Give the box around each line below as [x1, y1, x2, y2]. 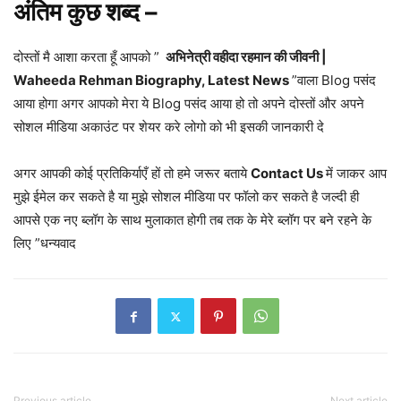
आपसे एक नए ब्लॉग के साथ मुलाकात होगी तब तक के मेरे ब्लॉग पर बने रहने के [13, 211, 371, 229]
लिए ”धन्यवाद [13, 235, 76, 252]
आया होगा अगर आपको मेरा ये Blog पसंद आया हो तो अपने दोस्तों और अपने [13, 95, 364, 113]
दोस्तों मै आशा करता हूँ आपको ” [13, 48, 163, 66]
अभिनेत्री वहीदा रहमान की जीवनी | [163, 48, 327, 66]
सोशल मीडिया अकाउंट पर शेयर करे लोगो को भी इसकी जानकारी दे [13, 118, 324, 136]
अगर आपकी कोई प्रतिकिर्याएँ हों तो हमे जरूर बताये [13, 165, 251, 183]
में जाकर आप [326, 165, 387, 183]
